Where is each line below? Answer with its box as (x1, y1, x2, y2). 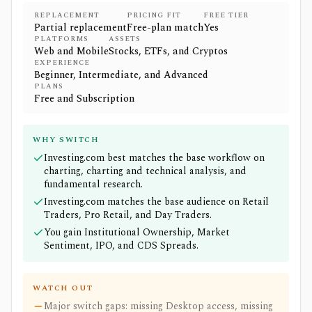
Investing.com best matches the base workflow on (44, 150, 265, 165)
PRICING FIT (127, 10, 181, 21)
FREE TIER (203, 10, 249, 21)
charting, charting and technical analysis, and (44, 164, 247, 178)
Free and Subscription (34, 91, 134, 106)
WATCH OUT (33, 282, 93, 294)
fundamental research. (44, 177, 143, 192)
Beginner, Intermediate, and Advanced (34, 68, 208, 82)
